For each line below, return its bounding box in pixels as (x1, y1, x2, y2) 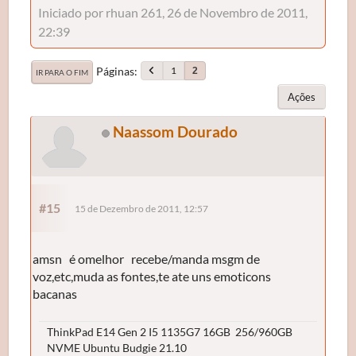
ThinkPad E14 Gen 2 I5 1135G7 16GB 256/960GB (47, 324, 293, 339)
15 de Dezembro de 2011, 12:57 (75, 203, 209, 214)
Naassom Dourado (113, 122, 238, 141)
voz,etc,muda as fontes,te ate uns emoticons (33, 268, 272, 284)
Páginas (96, 64, 135, 78)
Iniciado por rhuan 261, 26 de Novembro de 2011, (38, 4, 308, 20)
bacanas (33, 285, 78, 301)
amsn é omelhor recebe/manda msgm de (33, 250, 261, 266)
